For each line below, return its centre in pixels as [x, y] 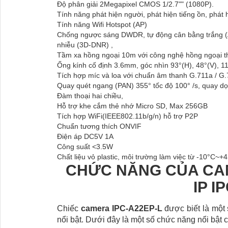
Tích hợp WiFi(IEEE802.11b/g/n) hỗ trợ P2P [127, 116]
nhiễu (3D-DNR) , [85, 45]
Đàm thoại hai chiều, [90, 95]
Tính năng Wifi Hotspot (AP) [102, 24]
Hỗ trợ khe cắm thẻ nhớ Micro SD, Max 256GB [132, 106]
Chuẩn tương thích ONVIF [99, 126]
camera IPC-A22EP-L [121, 208]
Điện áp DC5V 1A [86, 136]
